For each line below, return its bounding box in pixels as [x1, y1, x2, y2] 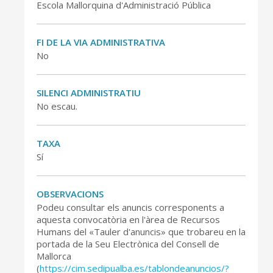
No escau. [37, 100, 77, 112]
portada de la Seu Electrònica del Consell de [37, 238, 219, 250]
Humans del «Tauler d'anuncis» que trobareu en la [37, 225, 246, 238]
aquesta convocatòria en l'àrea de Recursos [37, 213, 220, 225]
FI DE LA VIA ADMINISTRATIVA [37, 36, 165, 48]
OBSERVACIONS [37, 188, 104, 200]
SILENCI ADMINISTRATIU [37, 87, 141, 99]
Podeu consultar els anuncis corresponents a [37, 201, 224, 213]
